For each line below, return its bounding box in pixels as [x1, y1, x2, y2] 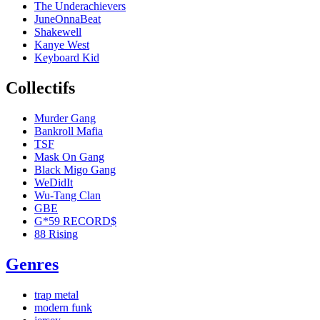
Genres [6, 254, 59, 274]
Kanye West [34, 38, 89, 51]
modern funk [34, 301, 92, 314]
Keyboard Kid [34, 51, 99, 64]
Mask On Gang [34, 150, 104, 163]
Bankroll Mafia [34, 124, 103, 137]
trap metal [34, 288, 79, 301]
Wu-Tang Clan [34, 189, 101, 201]
